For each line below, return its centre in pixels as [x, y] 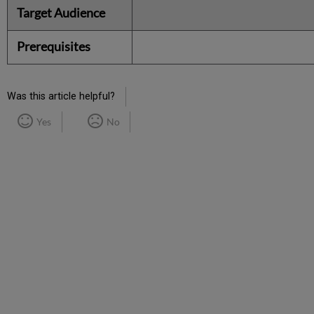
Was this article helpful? [61, 96]
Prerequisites [54, 46]
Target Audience [61, 12]
